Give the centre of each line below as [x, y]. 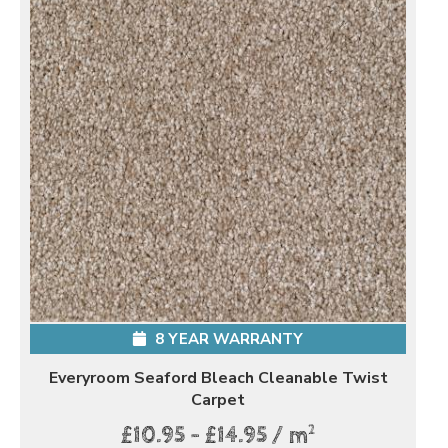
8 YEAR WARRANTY [227, 338]
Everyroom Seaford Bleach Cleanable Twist [218, 377]
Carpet [218, 399]
